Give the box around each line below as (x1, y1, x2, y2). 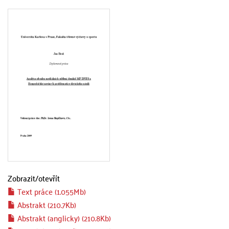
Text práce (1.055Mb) (15, 184, 86, 198)
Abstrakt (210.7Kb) (15, 197, 76, 212)
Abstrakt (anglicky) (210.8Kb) (15, 210, 111, 225)
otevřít (38, 170, 60, 185)
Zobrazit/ (8, 170, 38, 185)
